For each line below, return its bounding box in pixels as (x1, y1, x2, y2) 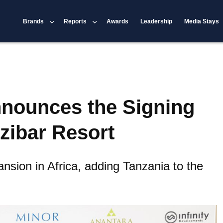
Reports (64, 17, 87, 25)
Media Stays (184, 17, 220, 25)
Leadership (140, 17, 173, 25)
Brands (23, 17, 44, 25)
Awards (107, 17, 129, 25)
